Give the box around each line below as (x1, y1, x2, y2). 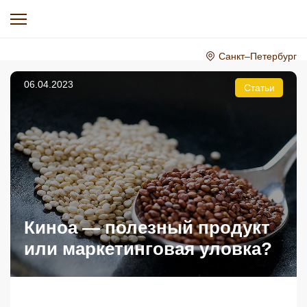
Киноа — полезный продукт (24, 217, 270, 238)
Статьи (243, 82, 275, 93)
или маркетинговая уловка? (24, 238, 272, 259)
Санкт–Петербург (219, 51, 297, 62)
